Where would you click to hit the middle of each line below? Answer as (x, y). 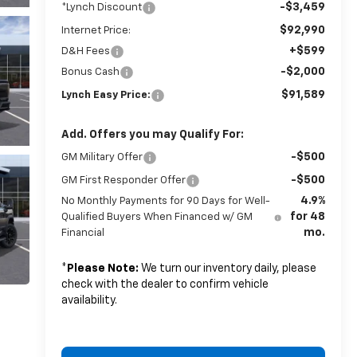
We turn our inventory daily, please (227, 268)
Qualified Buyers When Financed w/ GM (157, 217)
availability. (89, 300)
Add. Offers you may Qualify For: (152, 134)
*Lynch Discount (101, 7)
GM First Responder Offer (123, 180)
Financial (82, 233)
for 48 (307, 216)
